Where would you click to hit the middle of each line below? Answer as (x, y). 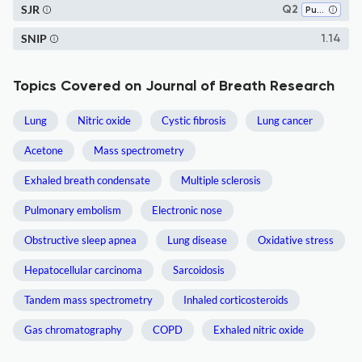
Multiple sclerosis (221, 180)
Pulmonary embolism (73, 210)
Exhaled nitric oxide (259, 330)
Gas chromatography (73, 330)
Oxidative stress (296, 240)
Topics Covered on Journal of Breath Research (174, 86)
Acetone (44, 150)
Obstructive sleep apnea (80, 240)
